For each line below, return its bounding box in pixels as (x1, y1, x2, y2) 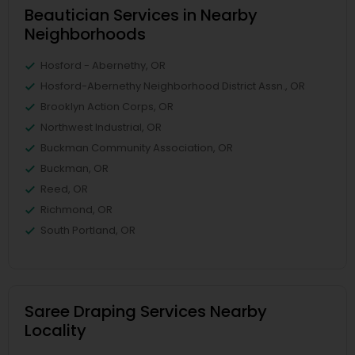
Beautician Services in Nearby (25, 4, 258, 26)
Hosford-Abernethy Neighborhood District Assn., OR (40, 78, 305, 94)
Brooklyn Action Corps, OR (40, 99, 174, 114)
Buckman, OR (40, 161, 109, 176)
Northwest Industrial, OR (40, 120, 162, 135)
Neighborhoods (25, 23, 146, 45)
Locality (25, 319, 86, 342)
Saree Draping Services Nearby (25, 300, 267, 323)
